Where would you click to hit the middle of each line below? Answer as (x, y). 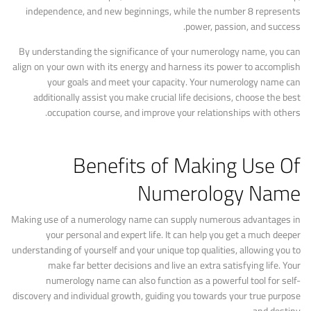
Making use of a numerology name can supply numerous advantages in (156, 219)
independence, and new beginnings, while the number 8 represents (163, 11)
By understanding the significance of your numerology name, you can (160, 51)
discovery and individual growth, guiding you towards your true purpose (157, 296)
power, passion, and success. (243, 26)
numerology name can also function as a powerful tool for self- (173, 280)
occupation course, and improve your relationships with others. (174, 112)
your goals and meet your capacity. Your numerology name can (174, 82)
